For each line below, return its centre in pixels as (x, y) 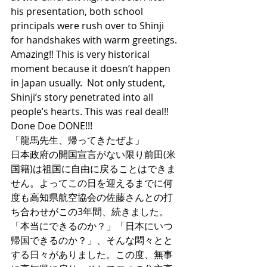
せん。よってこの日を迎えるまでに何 (92, 183)
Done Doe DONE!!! (55, 126)
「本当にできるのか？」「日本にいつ (92, 226)
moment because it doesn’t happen (92, 69)
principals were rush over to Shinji (89, 26)
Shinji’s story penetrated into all (83, 97)
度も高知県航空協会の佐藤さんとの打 (92, 197)
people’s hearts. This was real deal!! (92, 111)
